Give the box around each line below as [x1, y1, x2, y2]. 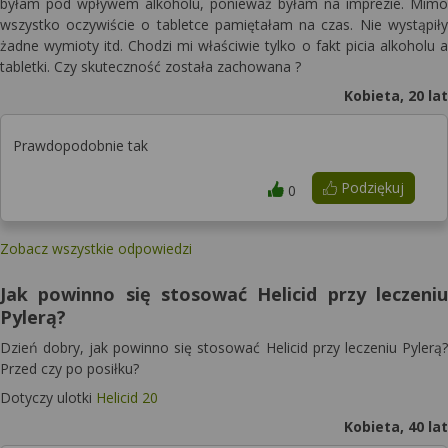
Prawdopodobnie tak [13, 136, 148, 155]
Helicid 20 [96, 388, 158, 407]
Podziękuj [336, 178, 404, 197]
